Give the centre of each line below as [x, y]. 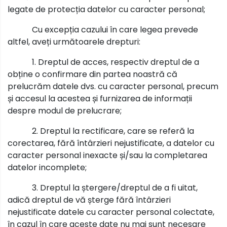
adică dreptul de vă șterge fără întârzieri [89, 200]
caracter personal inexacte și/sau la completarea [107, 155]
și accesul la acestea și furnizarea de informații [100, 98]
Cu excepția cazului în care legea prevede [115, 29]
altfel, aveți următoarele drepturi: [74, 42]
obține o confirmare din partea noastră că [92, 74]
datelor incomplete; [47, 167]
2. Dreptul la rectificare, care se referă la [113, 131]
